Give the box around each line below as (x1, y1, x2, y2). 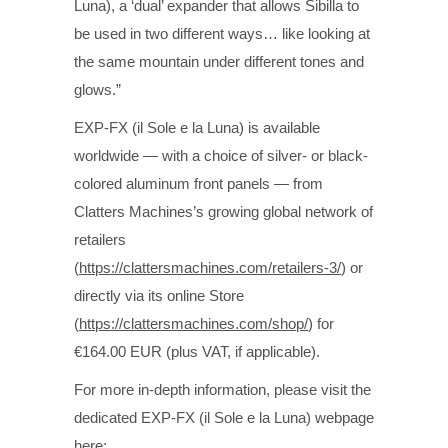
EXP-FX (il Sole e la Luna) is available (74, 118, 320, 136)
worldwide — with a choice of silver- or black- (74, 146, 368, 164)
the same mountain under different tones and (74, 52, 364, 70)
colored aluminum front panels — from (74, 174, 323, 192)
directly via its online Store (74, 286, 244, 304)
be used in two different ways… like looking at (74, 24, 370, 42)
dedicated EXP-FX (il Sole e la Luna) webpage (74, 408, 374, 426)
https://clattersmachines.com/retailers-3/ (79, 258, 341, 276)
